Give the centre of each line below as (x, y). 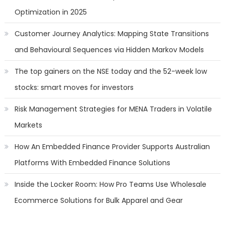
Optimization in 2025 (50, 12)
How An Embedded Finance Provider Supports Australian (112, 147)
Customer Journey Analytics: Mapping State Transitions (111, 34)
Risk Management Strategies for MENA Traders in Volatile (113, 109)
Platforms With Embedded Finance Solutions (92, 163)
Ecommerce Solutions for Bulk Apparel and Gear (98, 201)
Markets (28, 125)
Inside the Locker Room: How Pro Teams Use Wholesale (110, 185)
